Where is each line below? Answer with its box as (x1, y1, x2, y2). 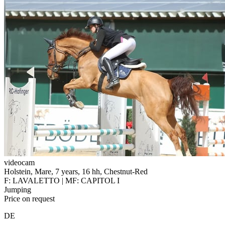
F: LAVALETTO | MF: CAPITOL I (4, 176, 120, 185)
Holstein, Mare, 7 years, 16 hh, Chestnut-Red (4, 167, 148, 176)
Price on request (4, 194, 55, 203)
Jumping (4, 185, 31, 194)
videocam (4, 158, 35, 167)
